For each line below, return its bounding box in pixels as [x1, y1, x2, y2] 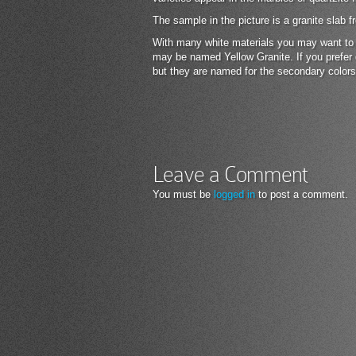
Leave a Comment [153, 162, 308, 187]
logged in [214, 188, 255, 200]
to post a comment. [255, 188, 348, 200]
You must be [153, 188, 214, 200]
